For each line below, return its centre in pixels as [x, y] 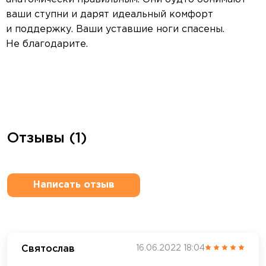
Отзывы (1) [47, 138]
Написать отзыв [74, 185]
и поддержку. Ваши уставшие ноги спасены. [115, 29]
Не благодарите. [47, 44]
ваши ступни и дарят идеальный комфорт [110, 14]
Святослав [48, 249]
